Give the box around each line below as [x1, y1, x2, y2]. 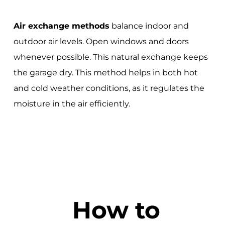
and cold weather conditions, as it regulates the [13, 83, 204, 93]
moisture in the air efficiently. [13, 99, 130, 109]
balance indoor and [109, 21, 189, 31]
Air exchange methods [13, 21, 109, 31]
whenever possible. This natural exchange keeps [13, 52, 208, 62]
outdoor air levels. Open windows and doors [13, 37, 189, 47]
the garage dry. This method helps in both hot [13, 68, 198, 78]
